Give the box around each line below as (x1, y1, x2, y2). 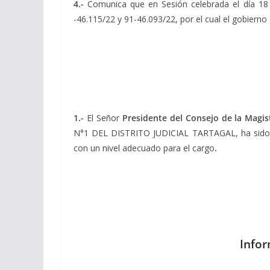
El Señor (86, 111, 122, 124)
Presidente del (122, 111, 183, 124)
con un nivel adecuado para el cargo (74, 142, 215, 154)
